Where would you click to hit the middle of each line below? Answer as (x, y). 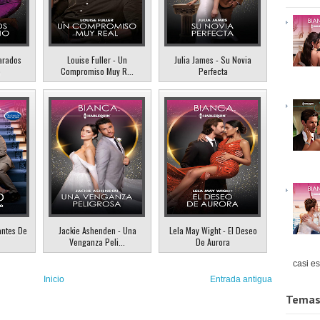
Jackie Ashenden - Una (97, 231)
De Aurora (213, 242)
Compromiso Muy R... (97, 71)
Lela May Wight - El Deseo (213, 231)
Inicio (54, 280)
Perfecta (213, 71)
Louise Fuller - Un (97, 60)
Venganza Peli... (97, 242)
